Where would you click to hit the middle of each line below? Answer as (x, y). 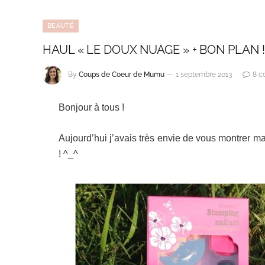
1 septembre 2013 (204, 75)
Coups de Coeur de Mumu (122, 75)
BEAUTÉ (61, 26)
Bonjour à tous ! (91, 107)
